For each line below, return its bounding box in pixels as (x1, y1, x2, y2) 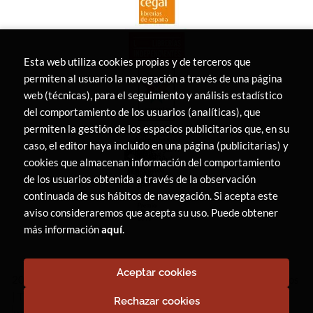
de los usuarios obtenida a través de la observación (24, 173, 256, 185)
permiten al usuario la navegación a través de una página (24, 72, 282, 85)
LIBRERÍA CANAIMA (50, 272, 150, 286)
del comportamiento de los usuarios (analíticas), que (24, 105, 261, 118)
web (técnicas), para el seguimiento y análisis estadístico (24, 89, 282, 101)
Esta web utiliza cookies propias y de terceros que (24, 55, 251, 68)
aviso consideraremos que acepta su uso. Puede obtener (24, 206, 278, 219)
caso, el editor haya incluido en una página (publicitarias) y (24, 139, 289, 152)
